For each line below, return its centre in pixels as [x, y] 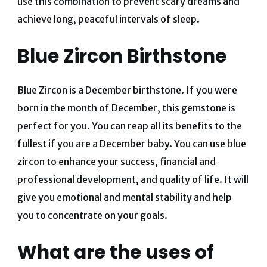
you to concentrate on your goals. [92, 215]
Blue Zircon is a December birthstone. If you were [127, 90]
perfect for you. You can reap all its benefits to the [129, 126]
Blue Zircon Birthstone [122, 56]
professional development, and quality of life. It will [133, 180]
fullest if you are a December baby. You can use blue [131, 144]
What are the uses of [115, 252]
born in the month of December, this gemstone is [126, 108]
